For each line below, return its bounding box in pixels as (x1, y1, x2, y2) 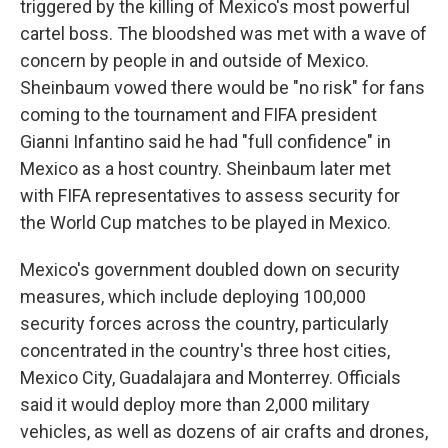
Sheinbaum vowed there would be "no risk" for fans (20, 77, 425, 98)
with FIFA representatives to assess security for (20, 185, 400, 206)
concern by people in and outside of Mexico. (20, 50, 369, 71)
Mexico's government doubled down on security (20, 259, 400, 280)
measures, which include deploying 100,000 (20, 286, 366, 307)
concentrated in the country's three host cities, (20, 340, 390, 361)
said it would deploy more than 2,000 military (20, 394, 370, 415)
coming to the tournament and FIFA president (20, 104, 377, 125)
